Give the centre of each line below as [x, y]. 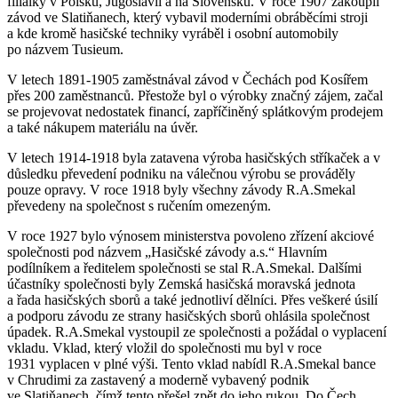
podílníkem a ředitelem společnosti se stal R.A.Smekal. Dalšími [184, 267]
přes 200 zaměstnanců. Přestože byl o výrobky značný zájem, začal [195, 95]
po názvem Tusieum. [65, 49]
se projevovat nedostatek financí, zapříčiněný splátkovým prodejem [195, 111]
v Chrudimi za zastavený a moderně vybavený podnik [158, 379]
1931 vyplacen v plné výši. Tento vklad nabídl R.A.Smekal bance [191, 363]
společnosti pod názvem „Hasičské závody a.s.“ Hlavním [167, 251]
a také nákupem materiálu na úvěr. [103, 127]
